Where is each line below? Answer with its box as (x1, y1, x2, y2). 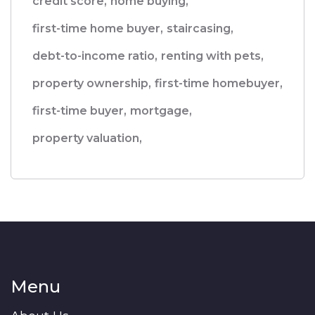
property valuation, (32, 131, 142, 146)
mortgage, (130, 104, 192, 118)
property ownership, (32, 77, 151, 91)
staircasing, (167, 22, 233, 36)
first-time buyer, (32, 104, 127, 118)
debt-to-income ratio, (32, 49, 157, 63)
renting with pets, (161, 49, 264, 63)
